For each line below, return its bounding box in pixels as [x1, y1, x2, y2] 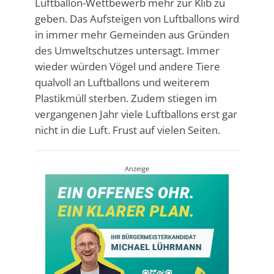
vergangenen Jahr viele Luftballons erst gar [34, 106, 237, 121]
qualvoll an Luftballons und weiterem [34, 75, 210, 89]
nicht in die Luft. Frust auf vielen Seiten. [34, 122, 220, 137]
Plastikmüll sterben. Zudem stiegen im [34, 91, 217, 105]
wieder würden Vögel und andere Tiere [34, 59, 220, 73]
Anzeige [125, 163, 149, 173]
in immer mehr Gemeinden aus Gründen [34, 27, 229, 42]
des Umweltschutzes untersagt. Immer [34, 43, 220, 57]
